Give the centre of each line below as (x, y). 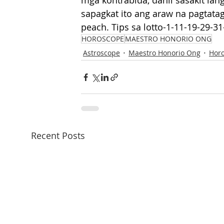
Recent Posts (58, 136)
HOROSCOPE (103, 39)
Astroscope (101, 52)
